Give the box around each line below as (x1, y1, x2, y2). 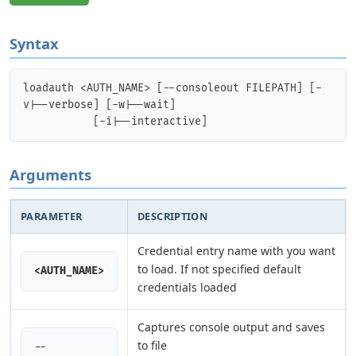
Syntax (10, 33, 59, 53)
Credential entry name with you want (137, 243, 335, 259)
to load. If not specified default (137, 261, 301, 277)
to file (137, 338, 167, 354)
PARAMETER (21, 209, 83, 224)
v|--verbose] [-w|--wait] (23, 98, 176, 111)
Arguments (10, 164, 91, 184)
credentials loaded (137, 280, 237, 296)
